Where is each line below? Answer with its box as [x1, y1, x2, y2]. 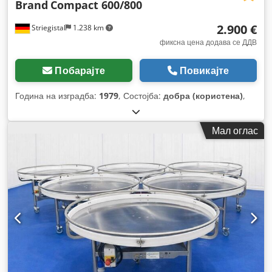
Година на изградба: [15, 89, 99, 101]
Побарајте [55, 63, 105, 77]
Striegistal [30, 22, 66, 33]
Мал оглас [212, 123, 258, 137]
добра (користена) [163, 89, 243, 101]
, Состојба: [118, 89, 163, 101]
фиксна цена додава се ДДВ [160, 36, 257, 47]
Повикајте [179, 63, 229, 77]
